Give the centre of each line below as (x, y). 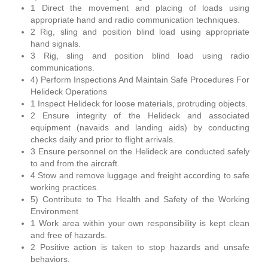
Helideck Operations (69, 92)
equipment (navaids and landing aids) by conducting (140, 127)
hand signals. (56, 44)
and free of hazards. (69, 235)
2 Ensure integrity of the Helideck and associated (140, 115)
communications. (63, 68)
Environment (54, 211)
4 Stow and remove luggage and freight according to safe (140, 175)
